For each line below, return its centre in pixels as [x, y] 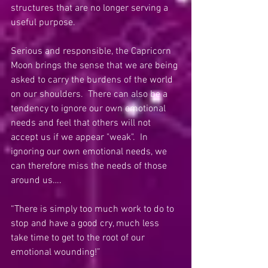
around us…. [36, 181]
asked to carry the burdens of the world [93, 80]
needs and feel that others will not [82, 123]
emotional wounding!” [56, 252]
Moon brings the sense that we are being [95, 66]
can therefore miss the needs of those [90, 166]
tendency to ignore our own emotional [89, 109]
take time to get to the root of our [79, 238]
